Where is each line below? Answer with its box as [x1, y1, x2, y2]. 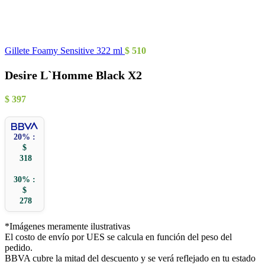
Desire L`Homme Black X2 [5, 69, 142, 82]
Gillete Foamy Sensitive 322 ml [5, 46, 125, 56]
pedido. [5, 242, 33, 253]
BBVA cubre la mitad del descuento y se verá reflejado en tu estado [5, 253, 256, 263]
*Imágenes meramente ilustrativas [5, 221, 130, 231]
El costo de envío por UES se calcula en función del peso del [5, 231, 232, 242]
